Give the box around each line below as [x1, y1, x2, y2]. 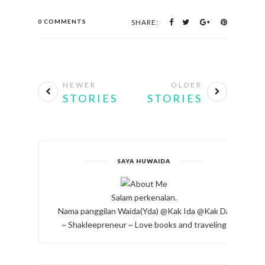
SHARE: [131, 18, 159, 27]
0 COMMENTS [38, 18, 86, 25]
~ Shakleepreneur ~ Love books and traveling [61, 219, 227, 230]
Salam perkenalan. [111, 192, 177, 203]
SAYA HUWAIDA [117, 157, 170, 165]
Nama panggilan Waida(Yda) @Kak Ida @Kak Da [57, 206, 230, 216]
